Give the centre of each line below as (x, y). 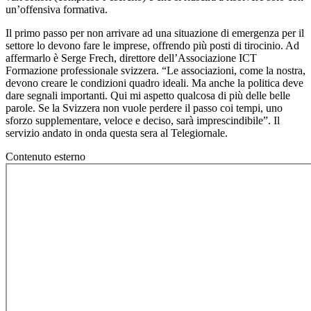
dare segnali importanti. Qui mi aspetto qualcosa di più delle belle (148, 96)
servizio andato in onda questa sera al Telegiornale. (117, 133)
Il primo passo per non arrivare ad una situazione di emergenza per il (155, 33)
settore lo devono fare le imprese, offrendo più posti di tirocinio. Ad (152, 46)
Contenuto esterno (45, 157)
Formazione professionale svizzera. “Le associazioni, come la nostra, (155, 71)
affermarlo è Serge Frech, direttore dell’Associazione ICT (131, 58)
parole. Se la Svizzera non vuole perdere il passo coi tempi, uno (144, 108)
